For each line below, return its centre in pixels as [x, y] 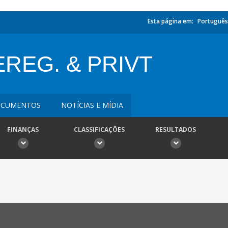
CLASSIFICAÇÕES [99, 130]
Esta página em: [170, 21]
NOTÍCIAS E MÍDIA [92, 105]
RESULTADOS [176, 130]
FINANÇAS [23, 130]
